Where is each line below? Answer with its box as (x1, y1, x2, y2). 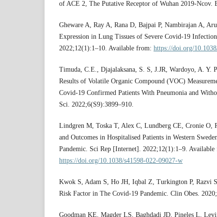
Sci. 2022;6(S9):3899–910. (59, 101, 134, 108)
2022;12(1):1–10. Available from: (59, 45, 154, 52)
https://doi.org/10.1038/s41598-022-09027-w (59, 157, 183, 165)
